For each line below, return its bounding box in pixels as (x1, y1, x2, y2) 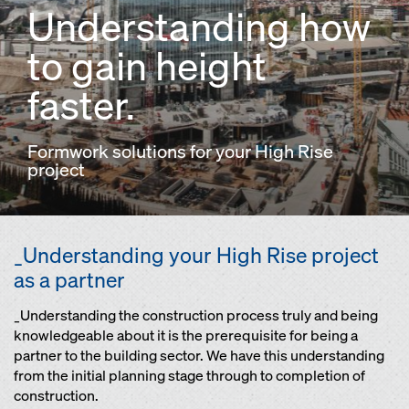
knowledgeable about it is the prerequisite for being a (14, 326, 358, 345)
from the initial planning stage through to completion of (14, 366, 365, 385)
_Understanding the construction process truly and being (14, 306, 378, 325)
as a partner (14, 266, 125, 294)
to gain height (27, 39, 267, 91)
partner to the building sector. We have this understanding (14, 346, 384, 365)
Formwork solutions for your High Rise (27, 139, 333, 163)
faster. (27, 79, 135, 131)
